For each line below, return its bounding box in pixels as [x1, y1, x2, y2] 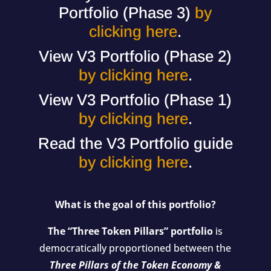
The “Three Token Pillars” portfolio [48, 224, 214, 238]
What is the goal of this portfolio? [54, 198, 216, 212]
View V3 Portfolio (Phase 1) [39, 91, 232, 109]
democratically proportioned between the [39, 241, 232, 255]
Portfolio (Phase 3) [59, 4, 195, 22]
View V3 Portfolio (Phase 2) [39, 47, 232, 66]
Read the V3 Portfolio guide [38, 134, 233, 153]
